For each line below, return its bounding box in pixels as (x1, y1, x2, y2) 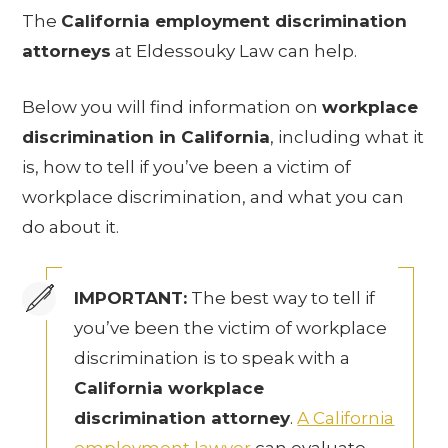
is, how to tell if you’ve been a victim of (22, 156, 352, 177)
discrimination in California (22, 126, 271, 147)
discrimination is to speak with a (74, 348, 351, 368)
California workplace (74, 378, 265, 398)
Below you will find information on (22, 96, 323, 117)
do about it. (22, 216, 120, 237)
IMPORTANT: (74, 288, 188, 308)
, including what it (270, 126, 425, 147)
